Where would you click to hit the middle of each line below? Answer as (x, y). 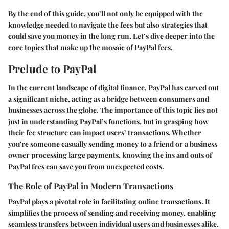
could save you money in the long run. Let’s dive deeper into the (111, 36)
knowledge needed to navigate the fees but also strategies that (108, 25)
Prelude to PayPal (52, 68)
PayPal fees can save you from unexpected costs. (86, 166)
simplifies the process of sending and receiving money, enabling (112, 213)
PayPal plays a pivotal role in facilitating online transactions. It (109, 202)
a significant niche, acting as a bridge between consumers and (109, 99)
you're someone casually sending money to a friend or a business (113, 144)
